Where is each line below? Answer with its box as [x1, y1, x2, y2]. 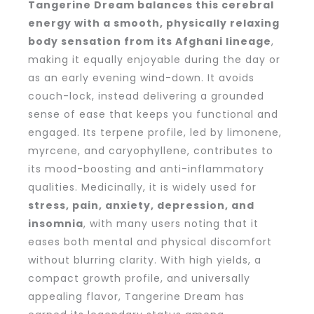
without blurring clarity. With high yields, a [28, 252, 261, 267]
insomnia [28, 216, 83, 231]
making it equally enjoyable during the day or [28, 52, 280, 67]
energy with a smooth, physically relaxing [28, 15, 280, 30]
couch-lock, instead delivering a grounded [28, 88, 264, 103]
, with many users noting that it [83, 216, 259, 231]
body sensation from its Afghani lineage [28, 34, 271, 48]
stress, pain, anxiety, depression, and [28, 198, 254, 212]
